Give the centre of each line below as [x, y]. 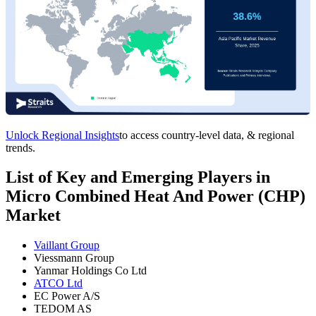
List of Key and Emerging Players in [138, 177]
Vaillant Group [67, 245]
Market [33, 215]
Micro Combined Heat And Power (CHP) [156, 196]
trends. [20, 147]
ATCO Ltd [58, 284]
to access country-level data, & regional [207, 135]
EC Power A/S [67, 296]
